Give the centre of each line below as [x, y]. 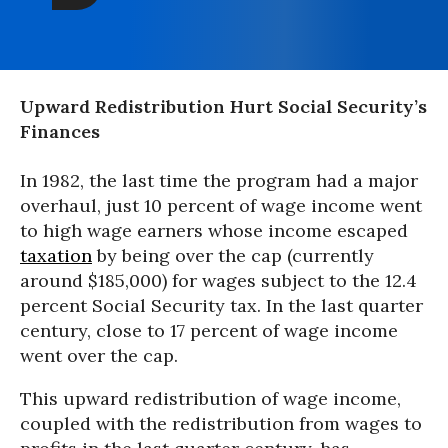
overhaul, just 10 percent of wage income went [221, 205]
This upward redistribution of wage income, [210, 398]
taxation [56, 255]
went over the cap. [99, 355]
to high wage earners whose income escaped [214, 230]
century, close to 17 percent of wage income [209, 330]
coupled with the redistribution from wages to [221, 423]
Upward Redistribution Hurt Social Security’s [223, 106]
